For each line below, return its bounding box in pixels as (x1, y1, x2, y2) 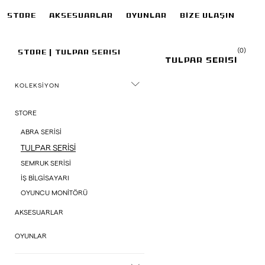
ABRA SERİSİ (21, 127, 62, 136)
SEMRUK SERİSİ (21, 159, 71, 167)
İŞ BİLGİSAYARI (21, 173, 69, 182)
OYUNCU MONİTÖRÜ (21, 188, 88, 197)
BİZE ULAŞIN (180, 13, 235, 19)
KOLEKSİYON (15, 81, 60, 89)
